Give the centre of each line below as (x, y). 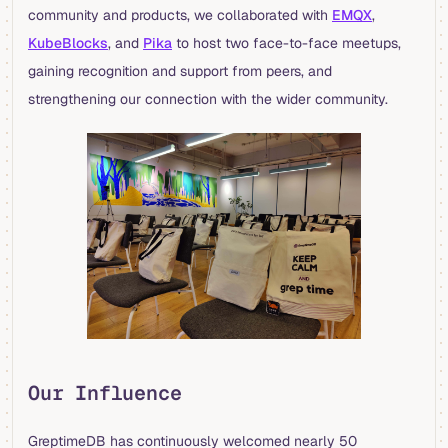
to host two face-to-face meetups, (286, 43)
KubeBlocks (68, 43)
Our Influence (105, 393)
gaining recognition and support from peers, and (180, 71)
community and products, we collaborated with (180, 15)
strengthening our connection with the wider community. (208, 99)
